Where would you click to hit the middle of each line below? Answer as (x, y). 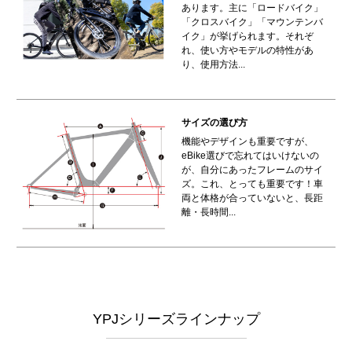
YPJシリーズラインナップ (176, 319)
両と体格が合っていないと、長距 (252, 198)
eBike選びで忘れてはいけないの (250, 155)
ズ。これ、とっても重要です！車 (252, 183)
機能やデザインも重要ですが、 (247, 141)
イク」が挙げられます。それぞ (247, 36)
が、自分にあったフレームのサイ (252, 169)
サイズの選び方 (214, 122)
